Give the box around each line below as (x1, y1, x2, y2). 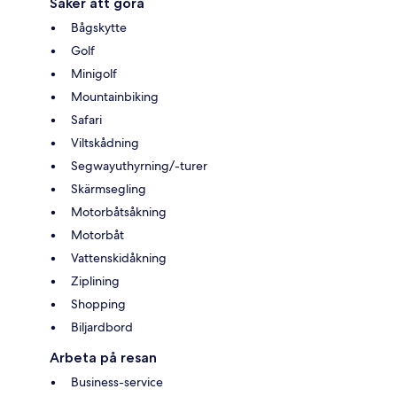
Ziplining (71, 272, 120, 289)
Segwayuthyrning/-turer (71, 157, 207, 174)
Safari (71, 111, 102, 128)
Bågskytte (71, 19, 127, 35)
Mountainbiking (71, 88, 159, 105)
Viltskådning (71, 134, 139, 151)
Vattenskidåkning (71, 249, 167, 266)
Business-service (71, 373, 163, 390)
